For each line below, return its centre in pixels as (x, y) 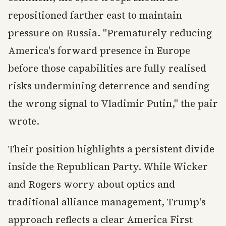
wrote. (24, 121)
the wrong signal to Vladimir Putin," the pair (113, 103)
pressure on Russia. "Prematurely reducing (110, 33)
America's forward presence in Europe (99, 50)
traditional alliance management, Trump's (107, 202)
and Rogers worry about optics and (92, 184)
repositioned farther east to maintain (95, 15)
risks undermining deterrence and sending (109, 86)
